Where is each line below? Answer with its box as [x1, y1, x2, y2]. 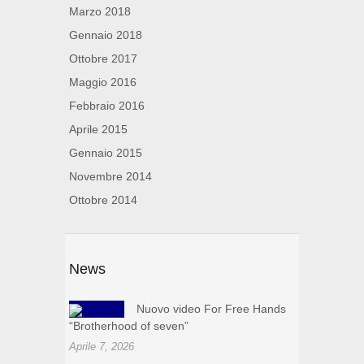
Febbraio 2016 [69, 99, 145, 113]
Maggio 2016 [69, 76, 136, 89]
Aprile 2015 [69, 123, 128, 136]
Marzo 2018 [69, 5, 131, 19]
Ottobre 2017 [69, 52, 137, 66]
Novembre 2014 [69, 170, 152, 184]
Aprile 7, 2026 [69, 340, 134, 353]
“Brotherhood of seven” [69, 319, 188, 333]
